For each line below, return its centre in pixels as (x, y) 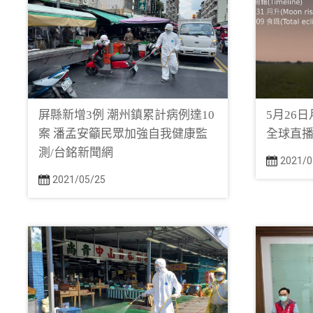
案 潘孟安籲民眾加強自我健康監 (123, 134)
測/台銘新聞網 (76, 153)
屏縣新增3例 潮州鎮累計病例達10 (126, 115)
